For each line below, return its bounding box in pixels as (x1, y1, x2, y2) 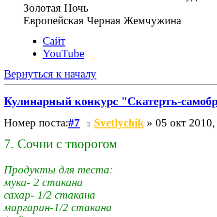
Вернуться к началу (4, 67, 96, 80)
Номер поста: (4, 117, 68, 129)
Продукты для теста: (4, 164, 113, 176)
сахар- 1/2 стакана (4, 189, 95, 201)
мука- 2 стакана (4, 176, 83, 189)
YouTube (43, 47, 84, 60)
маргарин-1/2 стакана (4, 201, 112, 214)
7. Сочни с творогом (4, 137, 117, 152)
